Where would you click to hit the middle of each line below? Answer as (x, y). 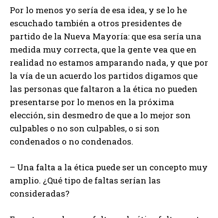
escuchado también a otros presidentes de (96, 23)
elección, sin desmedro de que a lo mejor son (100, 115)
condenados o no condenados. (72, 142)
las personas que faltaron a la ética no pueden (104, 89)
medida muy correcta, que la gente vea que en (103, 50)
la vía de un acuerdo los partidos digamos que (104, 76)
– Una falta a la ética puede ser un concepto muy (109, 167)
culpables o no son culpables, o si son (85, 128)
